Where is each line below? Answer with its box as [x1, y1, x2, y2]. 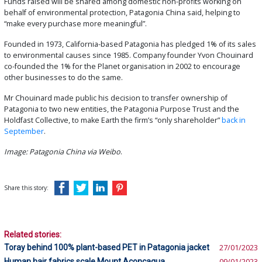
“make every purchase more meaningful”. [4, 19, 147, 29]
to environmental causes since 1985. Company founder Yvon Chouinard [4, 50, 253, 61]
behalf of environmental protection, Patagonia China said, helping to [4, 8, 240, 18]
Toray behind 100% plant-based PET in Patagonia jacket [4, 243, 209, 253]
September [4, 126, 44, 137]
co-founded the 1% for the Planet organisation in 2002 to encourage [4, 61, 240, 72]
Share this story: [4, 184, 49, 192]
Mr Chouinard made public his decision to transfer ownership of [4, 93, 227, 104]
